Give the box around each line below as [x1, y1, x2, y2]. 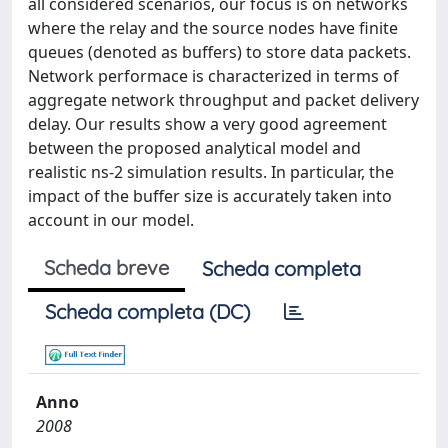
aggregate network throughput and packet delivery [28, 89, 419, 111]
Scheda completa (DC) [45, 299, 250, 324]
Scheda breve [44, 255, 169, 280]
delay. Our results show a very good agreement [28, 113, 387, 135]
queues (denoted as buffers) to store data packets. [28, 41, 411, 63]
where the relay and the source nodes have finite [28, 17, 398, 39]
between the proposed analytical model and [28, 137, 361, 159]
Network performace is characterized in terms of [28, 65, 399, 87]
